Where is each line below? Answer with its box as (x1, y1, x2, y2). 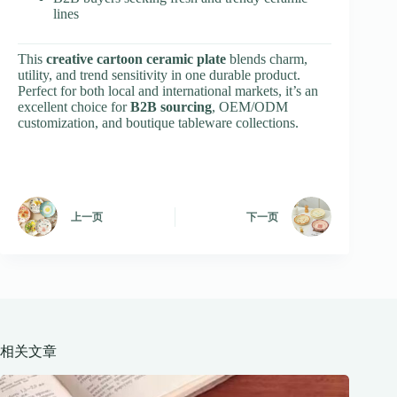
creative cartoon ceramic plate (46, 51, 226, 67)
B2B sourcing (130, 99, 212, 115)
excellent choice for (18, 99, 130, 115)
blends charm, (226, 51, 307, 67)
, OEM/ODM (212, 99, 288, 115)
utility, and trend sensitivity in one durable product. (18, 67, 300, 83)
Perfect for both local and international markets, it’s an (18, 83, 318, 99)
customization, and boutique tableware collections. (18, 115, 299, 131)
